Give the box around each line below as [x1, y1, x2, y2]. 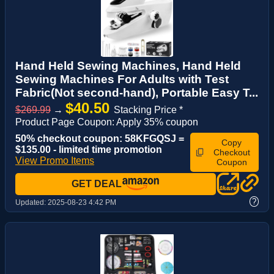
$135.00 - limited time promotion [15, 144, 162, 155]
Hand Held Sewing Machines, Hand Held [15, 59, 241, 73]
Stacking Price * [114, 105, 183, 116]
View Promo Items [15, 155, 94, 166]
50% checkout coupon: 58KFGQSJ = [15, 133, 184, 144]
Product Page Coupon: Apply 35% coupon [15, 117, 198, 128]
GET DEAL [72, 179, 122, 190]
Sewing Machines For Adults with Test [15, 73, 229, 86]
